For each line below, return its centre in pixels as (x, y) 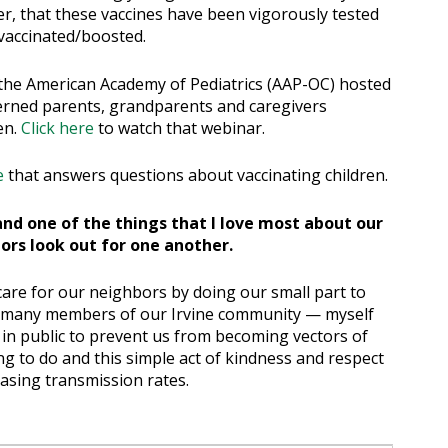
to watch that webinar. (179, 127)
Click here (57, 127)
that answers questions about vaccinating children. (196, 175)
